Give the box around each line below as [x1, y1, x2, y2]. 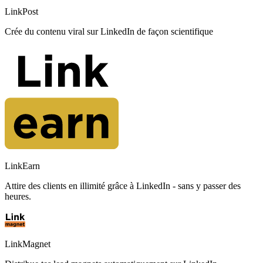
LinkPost [5, 6, 38, 17]
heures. [5, 191, 31, 202]
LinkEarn [5, 161, 40, 171]
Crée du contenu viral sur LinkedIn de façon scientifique [5, 26, 213, 37]
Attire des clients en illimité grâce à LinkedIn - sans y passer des [5, 181, 241, 191]
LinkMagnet [5, 239, 50, 249]
